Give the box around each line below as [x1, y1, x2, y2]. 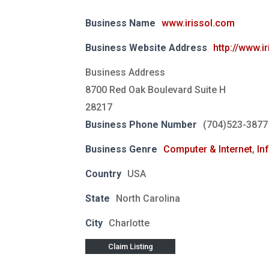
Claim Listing [107, 241, 153, 251]
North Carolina [116, 193, 180, 205]
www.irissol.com [162, 17, 235, 29]
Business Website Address [85, 42, 207, 54]
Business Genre [85, 144, 157, 156]
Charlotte [109, 217, 150, 229]
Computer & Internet [163, 144, 252, 156]
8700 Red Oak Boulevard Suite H [85, 84, 226, 96]
